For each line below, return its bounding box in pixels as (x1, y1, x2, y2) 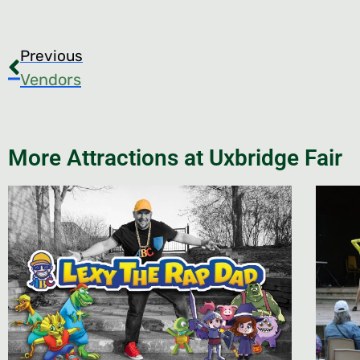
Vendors (20, 70, 81, 90)
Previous (20, 47, 83, 66)
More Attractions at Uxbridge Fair (8, 145, 342, 172)
